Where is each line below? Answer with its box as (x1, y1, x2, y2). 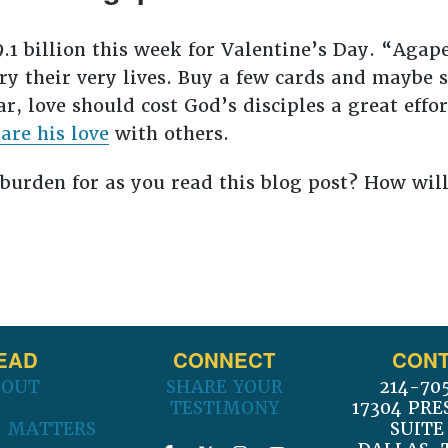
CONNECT (173, 344, 275, 374)
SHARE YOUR (165, 376, 283, 399)
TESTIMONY (169, 397, 279, 420)
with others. (108, 121, 235, 145)
